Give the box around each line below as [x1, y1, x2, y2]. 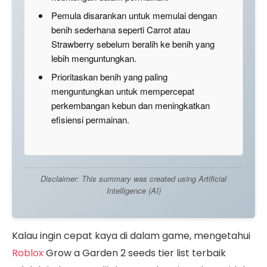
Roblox [12, 246, 44, 260]
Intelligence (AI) [106, 184, 161, 196]
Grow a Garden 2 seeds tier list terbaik [44, 246, 226, 260]
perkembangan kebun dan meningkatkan [51, 98, 210, 111]
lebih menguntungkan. [51, 51, 136, 64]
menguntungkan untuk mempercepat [51, 84, 194, 97]
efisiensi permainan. [51, 113, 129, 126]
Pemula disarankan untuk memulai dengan [51, 8, 217, 21]
